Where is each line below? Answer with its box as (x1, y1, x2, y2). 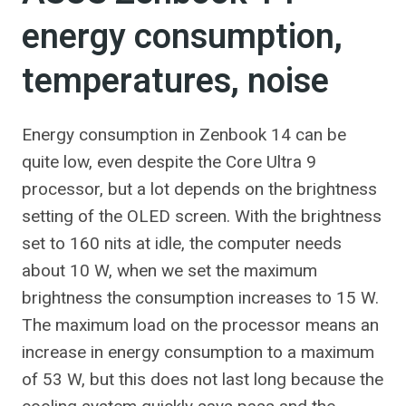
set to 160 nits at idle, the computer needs (22, 233, 342, 254)
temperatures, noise (22, 56, 329, 107)
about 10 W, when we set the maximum (22, 260, 317, 281)
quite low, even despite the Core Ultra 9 (22, 151, 316, 172)
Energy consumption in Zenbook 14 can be (22, 124, 346, 145)
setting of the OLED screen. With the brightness (22, 206, 382, 227)
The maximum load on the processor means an (22, 314, 379, 335)
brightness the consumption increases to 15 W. (22, 287, 379, 308)
